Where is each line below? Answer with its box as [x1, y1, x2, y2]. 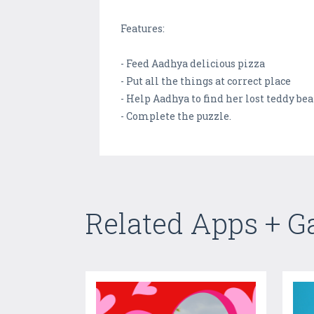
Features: [121, 22, 165, 36]
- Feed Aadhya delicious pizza [121, 57, 265, 71]
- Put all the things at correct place [121, 74, 291, 88]
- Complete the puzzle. [121, 109, 231, 123]
